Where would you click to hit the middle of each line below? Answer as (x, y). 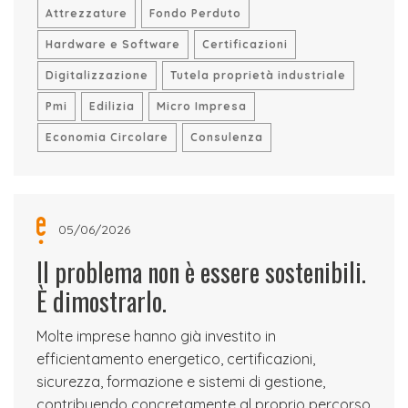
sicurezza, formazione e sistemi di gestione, (181, 382)
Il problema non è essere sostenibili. (201, 272)
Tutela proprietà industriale (258, 75)
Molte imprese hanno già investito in (156, 336)
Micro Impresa (202, 106)
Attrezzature (87, 13)
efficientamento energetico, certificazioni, (176, 359)
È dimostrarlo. (102, 301)
